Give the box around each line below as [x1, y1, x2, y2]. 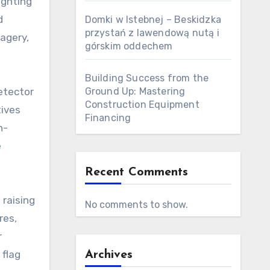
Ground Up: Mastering [84, 86, 186, 97]
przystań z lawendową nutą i [84, 27, 219, 39]
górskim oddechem [84, 40, 173, 52]
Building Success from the [84, 72, 209, 84]
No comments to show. [84, 199, 188, 210]
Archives [84, 249, 133, 261]
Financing [84, 112, 131, 124]
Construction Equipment [84, 99, 199, 110]
